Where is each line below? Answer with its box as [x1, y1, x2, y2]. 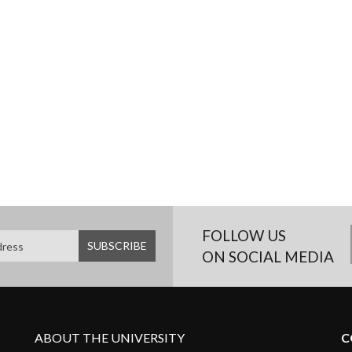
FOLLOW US [202, 226, 286, 244]
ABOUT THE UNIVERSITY [35, 330, 185, 345]
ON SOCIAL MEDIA [202, 247, 334, 266]
